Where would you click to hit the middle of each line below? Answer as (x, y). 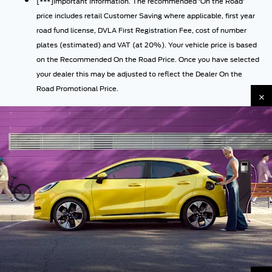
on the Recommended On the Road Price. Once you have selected (148, 59)
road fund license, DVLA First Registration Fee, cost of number (141, 30)
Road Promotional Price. (77, 88)
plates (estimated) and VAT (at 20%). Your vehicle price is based (147, 45)
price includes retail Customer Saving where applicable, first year (146, 15)
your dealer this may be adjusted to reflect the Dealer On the (139, 74)
